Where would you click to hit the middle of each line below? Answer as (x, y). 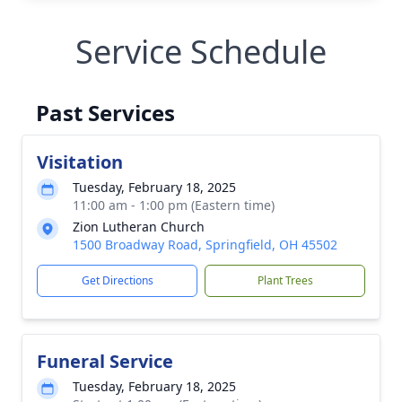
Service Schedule (201, 52)
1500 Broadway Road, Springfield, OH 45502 (205, 245)
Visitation (80, 162)
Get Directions (117, 280)
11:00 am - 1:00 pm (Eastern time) (174, 205)
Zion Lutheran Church (139, 227)
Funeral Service (105, 361)
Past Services (105, 113)
